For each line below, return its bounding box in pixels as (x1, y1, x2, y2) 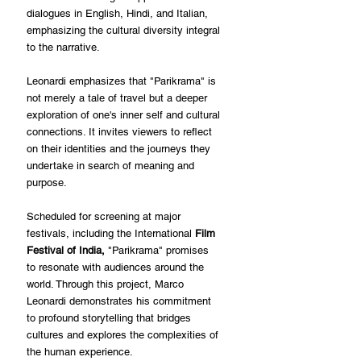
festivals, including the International (27, 226, 195, 239)
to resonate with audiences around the (27, 260, 207, 273)
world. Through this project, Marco (27, 277, 187, 290)
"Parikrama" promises (105, 243, 212, 256)
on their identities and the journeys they (27, 142, 214, 155)
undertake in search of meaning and (27, 159, 197, 172)
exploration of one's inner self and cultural (27, 108, 223, 121)
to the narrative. (27, 40, 100, 53)
